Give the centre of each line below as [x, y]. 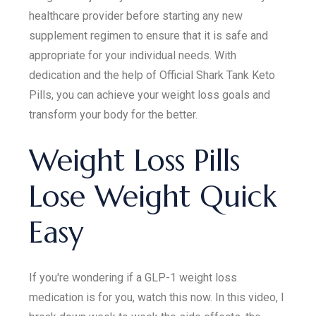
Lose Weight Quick [153, 196]
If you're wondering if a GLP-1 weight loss [133, 277]
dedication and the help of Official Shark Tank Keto [152, 75]
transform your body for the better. [114, 114]
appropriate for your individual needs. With [133, 55]
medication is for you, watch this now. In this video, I [157, 297]
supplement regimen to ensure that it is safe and [149, 35]
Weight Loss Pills [135, 160]
